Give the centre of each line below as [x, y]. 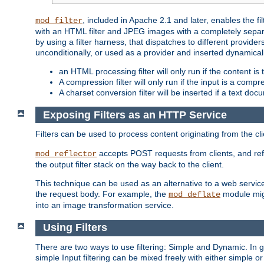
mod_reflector [66, 154]
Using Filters [75, 228]
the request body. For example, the [102, 194]
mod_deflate [194, 195]
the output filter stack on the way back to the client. [130, 165]
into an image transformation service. [105, 205]
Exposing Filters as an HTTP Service [135, 115]
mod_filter [59, 21]
